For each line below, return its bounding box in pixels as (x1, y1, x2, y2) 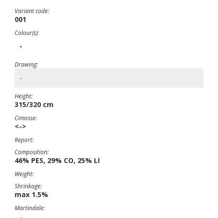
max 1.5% (15, 190, 48, 199)
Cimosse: (15, 114, 37, 122)
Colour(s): (15, 29, 39, 37)
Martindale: (15, 204, 45, 212)
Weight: (15, 170, 34, 178)
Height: (15, 92, 33, 100)
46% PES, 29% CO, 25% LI (15, 156, 100, 165)
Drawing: (15, 60, 38, 69)
